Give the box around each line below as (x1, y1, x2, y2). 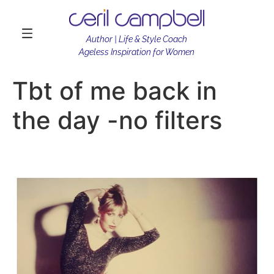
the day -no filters (12, 105, 222, 136)
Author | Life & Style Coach (86, 34, 188, 45)
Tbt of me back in (12, 76, 217, 106)
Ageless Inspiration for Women (79, 47, 195, 57)
